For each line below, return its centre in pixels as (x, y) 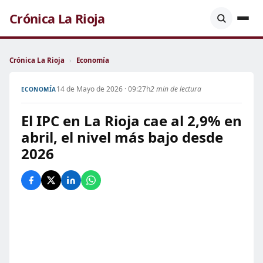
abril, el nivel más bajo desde (122, 137)
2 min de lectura (176, 89)
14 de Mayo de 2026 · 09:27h (103, 89)
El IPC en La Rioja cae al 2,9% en (131, 121)
